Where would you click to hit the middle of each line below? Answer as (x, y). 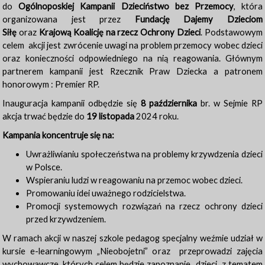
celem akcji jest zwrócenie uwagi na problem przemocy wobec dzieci (132, 45)
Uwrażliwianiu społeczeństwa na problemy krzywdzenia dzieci (144, 154)
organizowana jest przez (69, 19)
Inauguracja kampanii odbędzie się (72, 103)
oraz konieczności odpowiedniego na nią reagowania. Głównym (132, 58)
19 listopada (110, 116)
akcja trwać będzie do (44, 116)
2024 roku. (156, 116)
